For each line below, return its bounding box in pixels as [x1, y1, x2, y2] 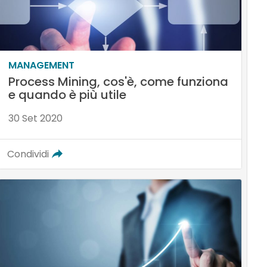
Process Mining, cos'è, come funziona [8, 73, 228, 90]
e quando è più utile [8, 86, 126, 103]
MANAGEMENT [8, 58, 74, 72]
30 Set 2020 [8, 111, 63, 125]
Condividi [7, 147, 49, 161]
